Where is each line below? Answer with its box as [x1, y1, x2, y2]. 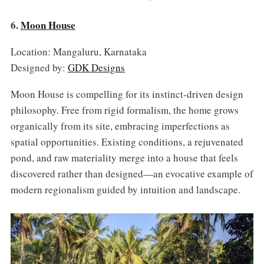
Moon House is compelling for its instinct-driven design [10, 87, 243, 101]
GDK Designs [67, 61, 125, 75]
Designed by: [10, 61, 68, 75]
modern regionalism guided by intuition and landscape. [10, 183, 240, 197]
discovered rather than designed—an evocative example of [10, 167, 253, 181]
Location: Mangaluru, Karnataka [10, 45, 147, 59]
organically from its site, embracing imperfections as [10, 119, 230, 133]
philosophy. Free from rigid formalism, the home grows [10, 103, 239, 117]
